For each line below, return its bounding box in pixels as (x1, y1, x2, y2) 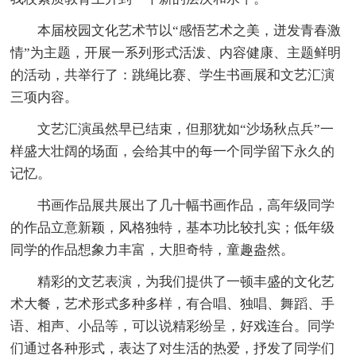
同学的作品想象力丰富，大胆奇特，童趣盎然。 (10, 242, 295, 257)
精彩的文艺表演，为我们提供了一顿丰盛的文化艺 (10, 273, 335, 289)
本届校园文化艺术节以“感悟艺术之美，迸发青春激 (10, 22, 342, 38)
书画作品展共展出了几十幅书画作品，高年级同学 (10, 197, 335, 213)
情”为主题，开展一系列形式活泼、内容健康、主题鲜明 (10, 44, 342, 60)
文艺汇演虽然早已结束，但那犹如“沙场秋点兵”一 (10, 121, 335, 137)
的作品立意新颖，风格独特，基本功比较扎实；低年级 (10, 219, 335, 235)
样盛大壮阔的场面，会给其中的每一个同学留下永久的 (10, 143, 335, 159)
